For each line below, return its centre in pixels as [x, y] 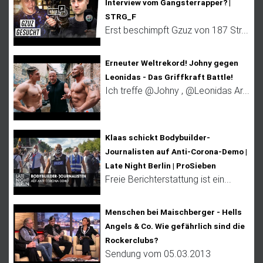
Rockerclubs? [131, 240]
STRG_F [121, 16]
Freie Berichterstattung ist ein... [168, 179]
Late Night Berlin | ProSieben [161, 165]
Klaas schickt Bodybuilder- [158, 137]
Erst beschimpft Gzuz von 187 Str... [177, 30]
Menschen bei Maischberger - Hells [173, 212]
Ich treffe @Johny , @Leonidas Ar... [177, 90]
